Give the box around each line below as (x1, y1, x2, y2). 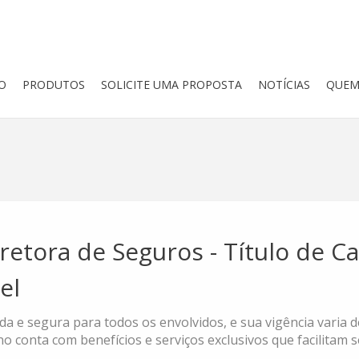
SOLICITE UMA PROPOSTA (101, 77, 242, 92)
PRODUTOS (22, 77, 85, 92)
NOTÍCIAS (258, 77, 310, 92)
